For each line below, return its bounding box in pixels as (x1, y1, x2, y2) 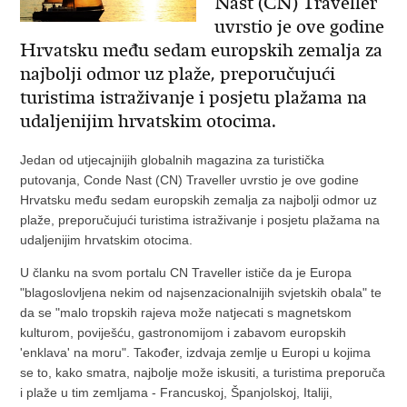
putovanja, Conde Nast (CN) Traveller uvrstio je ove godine (20, 173, 360, 187)
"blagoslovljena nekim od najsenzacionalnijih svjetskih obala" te (20, 285, 382, 300)
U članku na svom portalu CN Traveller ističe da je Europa (20, 265, 352, 280)
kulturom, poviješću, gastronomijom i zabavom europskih (20, 325, 347, 340)
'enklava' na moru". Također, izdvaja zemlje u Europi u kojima (20, 345, 372, 360)
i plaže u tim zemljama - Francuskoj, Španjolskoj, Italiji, (20, 385, 333, 400)
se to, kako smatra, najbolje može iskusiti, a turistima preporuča (20, 365, 386, 380)
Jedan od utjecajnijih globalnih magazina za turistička (20, 153, 325, 167)
